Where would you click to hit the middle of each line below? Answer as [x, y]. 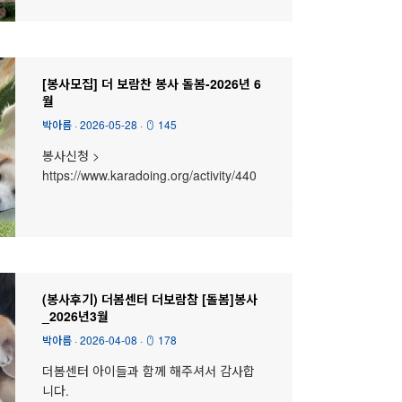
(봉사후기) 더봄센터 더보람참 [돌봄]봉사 [149, 298]
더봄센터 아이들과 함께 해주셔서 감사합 [148, 370]
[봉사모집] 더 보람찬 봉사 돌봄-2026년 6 [151, 83]
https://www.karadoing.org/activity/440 [149, 175]
